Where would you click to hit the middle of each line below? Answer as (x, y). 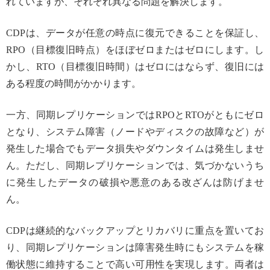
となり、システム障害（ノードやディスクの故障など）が (135, 132)
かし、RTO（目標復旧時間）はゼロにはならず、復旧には (135, 67)
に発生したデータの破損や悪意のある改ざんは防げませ (135, 183)
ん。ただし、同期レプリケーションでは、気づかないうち (135, 166)
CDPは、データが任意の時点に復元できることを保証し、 (135, 33)
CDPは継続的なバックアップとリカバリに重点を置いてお (135, 231)
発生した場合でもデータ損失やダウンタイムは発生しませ (135, 149)
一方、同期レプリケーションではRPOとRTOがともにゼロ (135, 115)
